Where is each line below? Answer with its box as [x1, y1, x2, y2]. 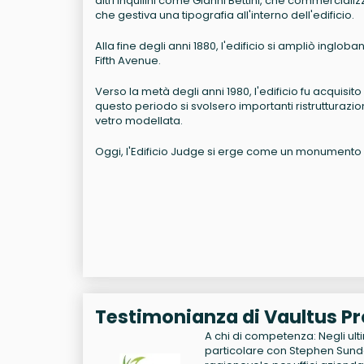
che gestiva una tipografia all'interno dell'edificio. [95, 6, 354, 23]
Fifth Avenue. [95, 52, 161, 68]
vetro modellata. [95, 112, 183, 128]
